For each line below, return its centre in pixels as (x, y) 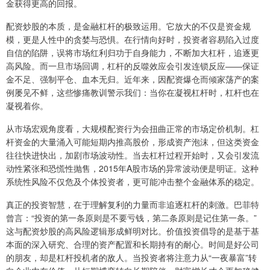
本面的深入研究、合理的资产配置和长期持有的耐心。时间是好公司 (133, 244)
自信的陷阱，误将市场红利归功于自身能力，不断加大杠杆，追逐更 (133, 52)
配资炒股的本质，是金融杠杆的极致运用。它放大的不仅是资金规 (128, 26)
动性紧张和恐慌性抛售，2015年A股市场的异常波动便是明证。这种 (132, 168)
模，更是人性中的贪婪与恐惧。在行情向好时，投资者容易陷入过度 (133, 39)
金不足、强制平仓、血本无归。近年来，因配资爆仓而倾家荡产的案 (133, 79)
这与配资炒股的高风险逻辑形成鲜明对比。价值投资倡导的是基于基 (133, 231)
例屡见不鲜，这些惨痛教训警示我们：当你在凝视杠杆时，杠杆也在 (133, 92)
